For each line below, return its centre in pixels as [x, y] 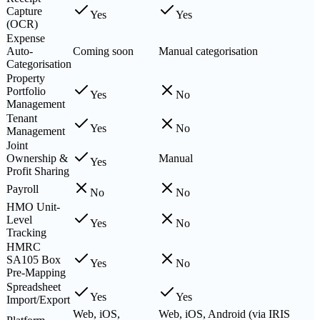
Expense [26, 38]
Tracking [26, 232]
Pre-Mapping [36, 272]
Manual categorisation [208, 51]
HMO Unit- [33, 206]
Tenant [22, 118]
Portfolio [26, 91]
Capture [24, 11]
